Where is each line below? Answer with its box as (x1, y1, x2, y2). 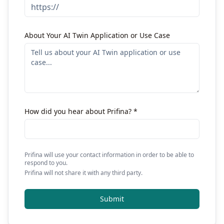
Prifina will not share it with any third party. (24, 168, 142, 177)
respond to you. (24, 158, 67, 167)
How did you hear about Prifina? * (24, 106, 137, 116)
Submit (100, 194, 124, 203)
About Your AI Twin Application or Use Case (24, 30, 170, 40)
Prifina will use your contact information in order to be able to (24, 150, 194, 159)
